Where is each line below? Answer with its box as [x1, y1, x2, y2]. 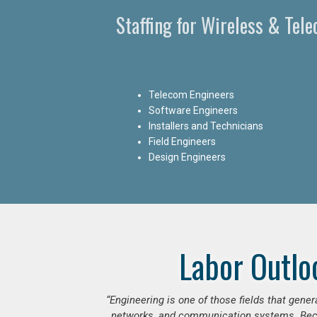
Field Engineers [149, 135, 216, 147]
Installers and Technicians [149, 120, 263, 132]
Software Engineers [149, 104, 238, 116]
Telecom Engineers [149, 88, 234, 100]
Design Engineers [149, 151, 226, 163]
